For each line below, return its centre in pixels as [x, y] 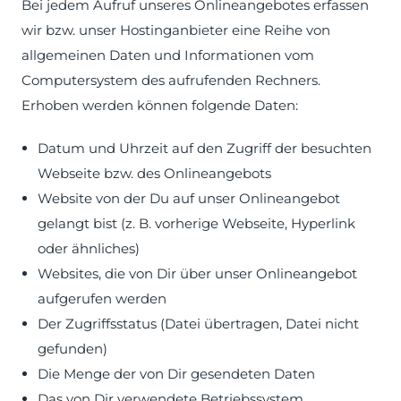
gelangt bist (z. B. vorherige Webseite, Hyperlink [196, 223]
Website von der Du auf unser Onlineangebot [189, 198]
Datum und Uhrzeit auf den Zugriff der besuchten [205, 148]
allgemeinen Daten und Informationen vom [168, 55]
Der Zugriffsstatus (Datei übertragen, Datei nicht [198, 324]
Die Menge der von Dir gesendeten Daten [176, 374]
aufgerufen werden [102, 299]
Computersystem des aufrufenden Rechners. [171, 80]
